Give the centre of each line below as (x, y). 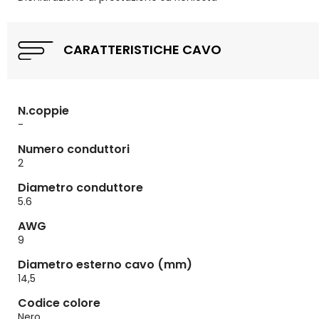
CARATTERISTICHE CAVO (141, 49)
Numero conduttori (74, 150)
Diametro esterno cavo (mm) (105, 265)
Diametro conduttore (80, 188)
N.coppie (43, 111)
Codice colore (59, 303)
